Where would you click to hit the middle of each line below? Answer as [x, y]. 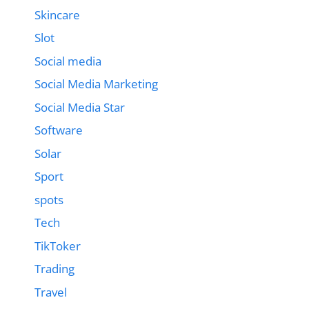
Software [59, 130]
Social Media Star [80, 107]
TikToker [58, 246]
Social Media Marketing [96, 84]
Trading [54, 269]
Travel [51, 292]
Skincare [57, 14]
